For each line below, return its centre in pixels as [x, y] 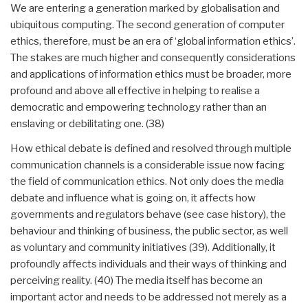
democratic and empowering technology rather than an [139, 107]
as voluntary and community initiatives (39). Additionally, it [143, 247]
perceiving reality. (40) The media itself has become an [136, 280]
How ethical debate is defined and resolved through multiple [151, 148]
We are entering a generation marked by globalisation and [145, 8]
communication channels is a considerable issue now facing [147, 165]
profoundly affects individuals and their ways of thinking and [148, 264]
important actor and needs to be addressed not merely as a [148, 297]
